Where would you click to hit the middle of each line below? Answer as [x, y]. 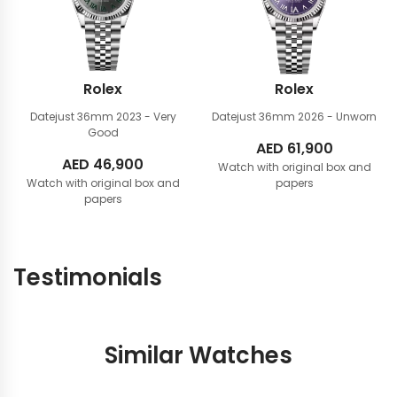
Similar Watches [198, 355]
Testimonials [88, 277]
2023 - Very [146, 117]
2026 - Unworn [337, 117]
